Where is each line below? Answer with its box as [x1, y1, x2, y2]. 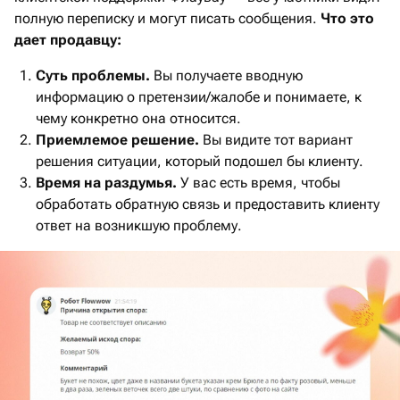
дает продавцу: [14, 31, 121, 49]
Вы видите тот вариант [199, 131, 353, 149]
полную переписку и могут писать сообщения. [14, 10, 321, 28]
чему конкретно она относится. [36, 110, 241, 128]
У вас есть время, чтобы [177, 174, 340, 192]
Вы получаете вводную [150, 67, 303, 85]
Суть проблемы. [36, 67, 150, 85]
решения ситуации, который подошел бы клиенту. [36, 153, 363, 171]
